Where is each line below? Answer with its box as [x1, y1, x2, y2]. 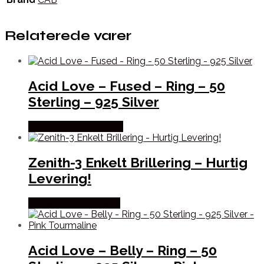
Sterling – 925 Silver [28, 93, 159, 110]
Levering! [28, 170, 91, 187]
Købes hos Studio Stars [28, 120, 123, 132]
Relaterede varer [5, 28, 131, 44]
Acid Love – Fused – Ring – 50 [28, 77, 225, 94]
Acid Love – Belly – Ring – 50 [28, 242, 217, 259]
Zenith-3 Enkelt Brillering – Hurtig [28, 154, 247, 171]
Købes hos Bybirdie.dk [28, 197, 120, 209]
